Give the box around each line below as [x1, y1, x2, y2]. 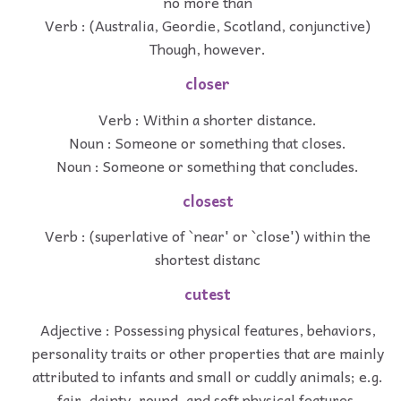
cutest [184, 282, 231, 307]
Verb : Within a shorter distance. [98, 107, 317, 131]
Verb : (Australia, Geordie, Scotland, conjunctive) [45, 13, 371, 38]
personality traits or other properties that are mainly [31, 341, 384, 365]
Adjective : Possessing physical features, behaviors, [39, 318, 376, 342]
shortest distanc [155, 247, 260, 271]
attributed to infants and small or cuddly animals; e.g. [32, 364, 383, 388]
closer [185, 72, 230, 97]
